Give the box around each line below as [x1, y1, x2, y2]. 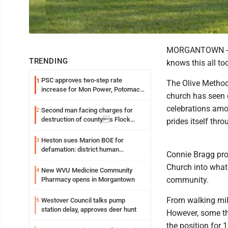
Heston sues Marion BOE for [41, 136, 124, 144]
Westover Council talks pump [41, 196, 125, 204]
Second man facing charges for [41, 106, 133, 114]
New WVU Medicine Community [41, 166, 132, 174]
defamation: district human [41, 146, 119, 153]
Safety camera [41, 125, 84, 132]
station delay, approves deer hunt [41, 206, 136, 213]
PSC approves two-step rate [41, 76, 122, 84]
